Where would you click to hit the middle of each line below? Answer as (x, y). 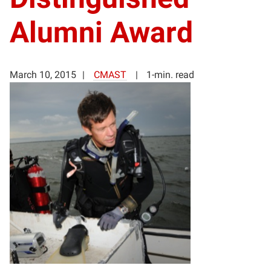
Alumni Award (101, 32)
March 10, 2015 (43, 74)
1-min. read (170, 74)
